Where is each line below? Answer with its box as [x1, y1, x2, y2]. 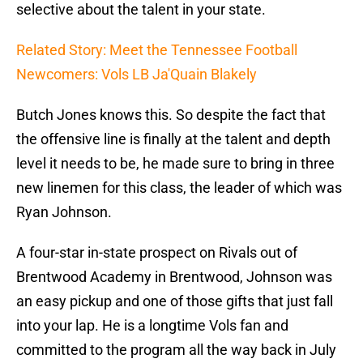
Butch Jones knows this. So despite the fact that [16, 106, 326, 124]
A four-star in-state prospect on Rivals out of [16, 244, 297, 262]
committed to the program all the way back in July [16, 341, 336, 359]
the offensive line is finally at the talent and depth [16, 130, 331, 148]
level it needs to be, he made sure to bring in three [16, 155, 335, 173]
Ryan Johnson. [16, 203, 112, 221]
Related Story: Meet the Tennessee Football [16, 41, 297, 59]
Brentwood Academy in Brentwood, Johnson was [16, 268, 332, 286]
